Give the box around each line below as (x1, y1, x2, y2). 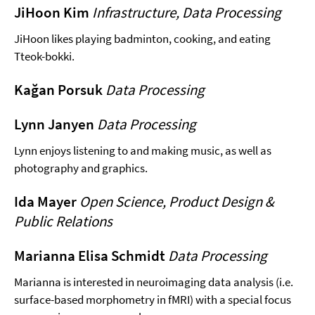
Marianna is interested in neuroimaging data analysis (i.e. (14, 274, 293, 290)
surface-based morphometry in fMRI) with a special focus (14, 291, 291, 307)
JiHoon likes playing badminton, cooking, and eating (14, 30, 271, 46)
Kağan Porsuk (14, 79, 105, 99)
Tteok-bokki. (14, 48, 75, 64)
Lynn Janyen (14, 114, 97, 134)
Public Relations (14, 211, 112, 231)
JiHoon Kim (14, 2, 92, 22)
